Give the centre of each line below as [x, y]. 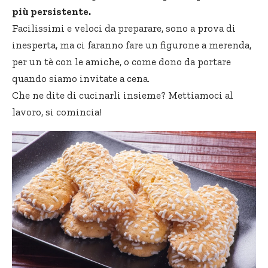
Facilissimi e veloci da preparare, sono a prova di [124, 28]
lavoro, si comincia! [57, 112]
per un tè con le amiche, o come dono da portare [121, 61]
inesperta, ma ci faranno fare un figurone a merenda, [132, 45]
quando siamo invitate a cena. [81, 78]
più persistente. [51, 11]
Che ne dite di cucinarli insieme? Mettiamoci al [123, 95]
